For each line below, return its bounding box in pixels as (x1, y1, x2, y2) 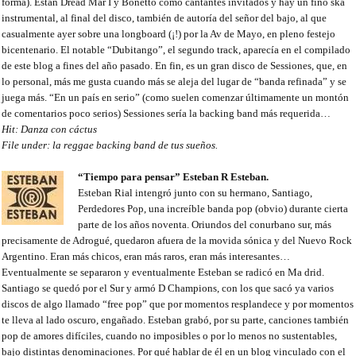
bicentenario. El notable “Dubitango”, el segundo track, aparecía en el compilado (2, 44, 350, 56)
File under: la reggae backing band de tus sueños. (2, 139, 218, 152)
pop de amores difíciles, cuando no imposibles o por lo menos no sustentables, (2, 330, 337, 342)
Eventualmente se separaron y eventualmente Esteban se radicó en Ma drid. (2, 266, 324, 279)
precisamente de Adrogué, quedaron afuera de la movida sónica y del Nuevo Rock (2, 234, 352, 247)
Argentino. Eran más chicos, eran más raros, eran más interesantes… (2, 250, 290, 263)
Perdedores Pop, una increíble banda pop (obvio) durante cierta (78, 203, 349, 215)
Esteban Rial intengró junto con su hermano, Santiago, (78, 187, 313, 199)
